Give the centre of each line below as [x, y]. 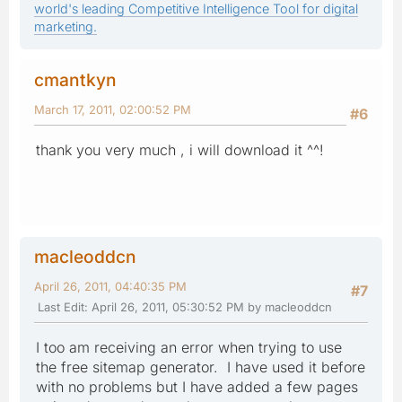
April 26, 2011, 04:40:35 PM [110, 286]
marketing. [66, 26]
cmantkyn [75, 79]
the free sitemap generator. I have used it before [201, 367]
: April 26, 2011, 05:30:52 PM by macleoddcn [208, 306]
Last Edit [61, 306]
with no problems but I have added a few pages [197, 386]
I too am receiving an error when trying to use [189, 347]
